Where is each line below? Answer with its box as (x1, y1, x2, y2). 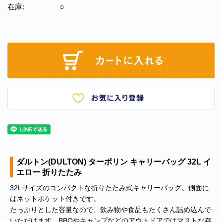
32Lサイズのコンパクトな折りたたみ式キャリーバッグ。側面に (10, 184, 209, 192)
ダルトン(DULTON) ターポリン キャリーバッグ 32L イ (16, 158, 211, 166)
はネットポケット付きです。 (10, 195, 100, 203)
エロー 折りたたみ (16, 168, 82, 177)
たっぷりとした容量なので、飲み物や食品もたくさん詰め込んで (10, 206, 211, 214)
